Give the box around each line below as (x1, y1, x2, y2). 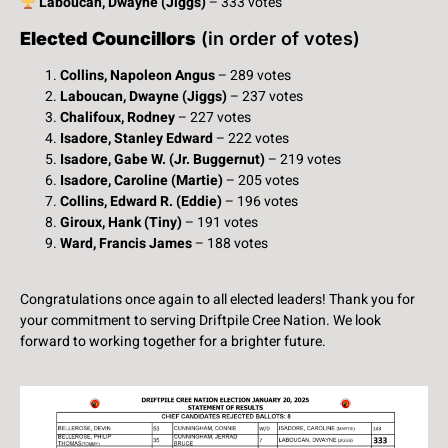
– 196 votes (222, 190, 298, 212)
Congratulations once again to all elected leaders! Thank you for (20, 288, 415, 310)
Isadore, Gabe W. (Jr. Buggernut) (60, 148, 265, 170)
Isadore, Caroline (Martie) (60, 169, 223, 191)
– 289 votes (215, 64, 291, 86)
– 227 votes (175, 106, 251, 128)
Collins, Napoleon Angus (60, 64, 215, 86)
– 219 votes (265, 148, 341, 170)
